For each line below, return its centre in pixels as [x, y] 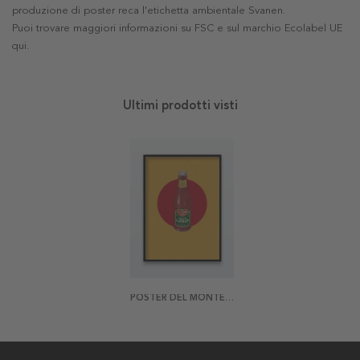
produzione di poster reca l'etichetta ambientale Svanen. [149, 11]
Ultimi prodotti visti [180, 106]
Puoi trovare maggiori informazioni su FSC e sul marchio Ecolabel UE [177, 29]
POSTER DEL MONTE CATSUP [229, 297]
